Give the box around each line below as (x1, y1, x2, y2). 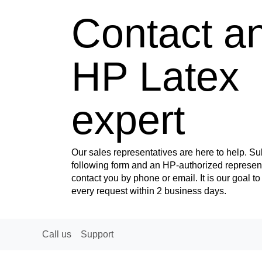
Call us (42, 229, 71, 239)
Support (81, 229, 113, 239)
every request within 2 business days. (71, 186, 226, 196)
